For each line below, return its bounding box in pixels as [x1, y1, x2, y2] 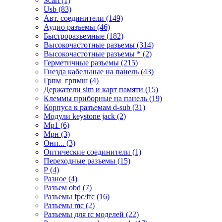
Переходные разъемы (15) [44, 156, 130, 165]
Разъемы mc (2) [44, 201, 95, 210]
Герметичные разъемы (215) [44, 58, 138, 67]
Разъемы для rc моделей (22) [44, 210, 139, 219]
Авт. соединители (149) [44, 13, 123, 22]
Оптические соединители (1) [44, 147, 141, 156]
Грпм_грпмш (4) [44, 76, 99, 85]
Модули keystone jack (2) [44, 111, 126, 120]
